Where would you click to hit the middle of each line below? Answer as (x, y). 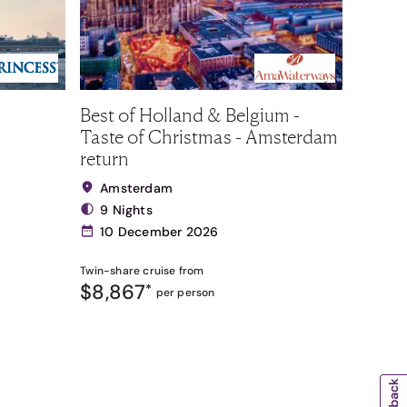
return (105, 158)
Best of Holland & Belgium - (190, 114)
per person (185, 293)
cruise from (172, 271)
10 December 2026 (159, 232)
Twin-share (110, 271)
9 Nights (126, 210)
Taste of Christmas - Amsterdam (209, 136)
